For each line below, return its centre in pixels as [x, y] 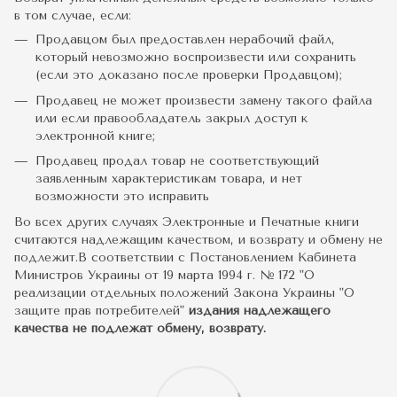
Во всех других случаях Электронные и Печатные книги [187, 222]
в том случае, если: [73, 16]
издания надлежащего [260, 310]
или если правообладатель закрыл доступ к [172, 118]
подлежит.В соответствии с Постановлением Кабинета [185, 257]
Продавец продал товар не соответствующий [177, 161]
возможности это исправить [122, 197]
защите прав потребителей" [101, 310]
